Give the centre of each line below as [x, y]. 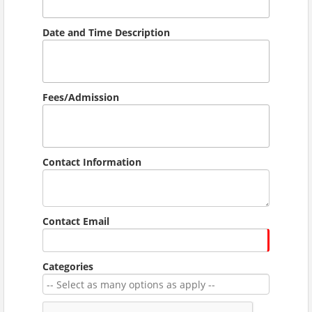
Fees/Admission [81, 97]
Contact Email [76, 221]
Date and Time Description [106, 32]
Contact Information [92, 162]
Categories [68, 266]
